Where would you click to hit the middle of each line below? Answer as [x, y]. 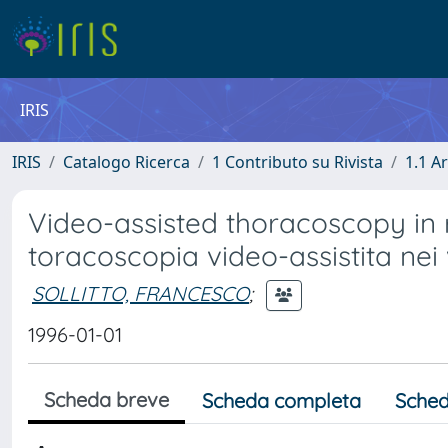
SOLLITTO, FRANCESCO [140, 293]
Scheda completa [281, 400]
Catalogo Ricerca [126, 162]
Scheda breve [106, 399]
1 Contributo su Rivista [297, 162]
